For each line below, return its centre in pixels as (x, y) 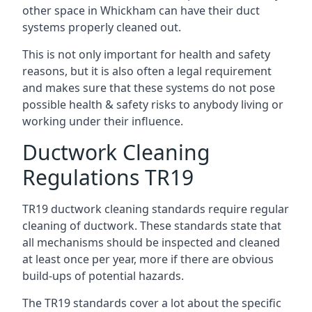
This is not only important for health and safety (146, 54)
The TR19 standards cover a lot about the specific (152, 303)
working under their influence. (103, 121)
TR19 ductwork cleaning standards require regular (156, 209)
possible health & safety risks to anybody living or (153, 104)
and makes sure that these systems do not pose (149, 87)
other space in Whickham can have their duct (141, 10)
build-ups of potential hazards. (103, 275)
